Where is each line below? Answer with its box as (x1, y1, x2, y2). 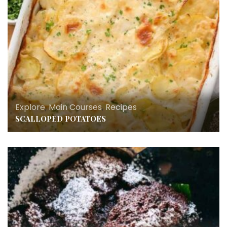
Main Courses (49, 101, 102, 113)
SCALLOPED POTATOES (15, 113, 106, 124)
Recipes (105, 101, 137, 113)
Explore (15, 101, 45, 113)
